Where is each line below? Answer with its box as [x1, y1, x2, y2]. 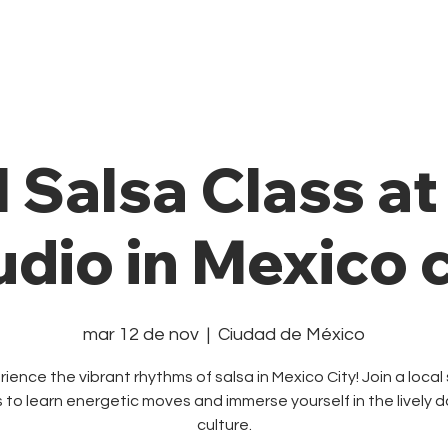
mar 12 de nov [83, 324, 199, 344]
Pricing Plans [238, 39, 331, 55]
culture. [196, 416, 252, 433]
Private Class [63, 39, 160, 55]
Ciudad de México [218, 324, 365, 344]
